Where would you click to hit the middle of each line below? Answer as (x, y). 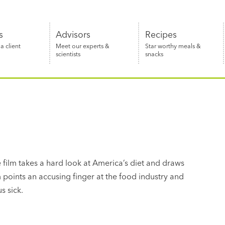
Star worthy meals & (173, 46)
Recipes (161, 34)
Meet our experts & (83, 46)
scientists (68, 54)
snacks (154, 54)
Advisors (73, 34)
